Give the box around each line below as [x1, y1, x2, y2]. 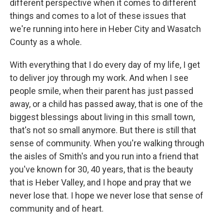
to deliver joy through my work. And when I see [10, 73, 188, 83]
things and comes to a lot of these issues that [10, 11, 186, 21]
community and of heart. [10, 203, 104, 214]
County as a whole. [10, 37, 82, 47]
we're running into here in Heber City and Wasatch [10, 24, 201, 34]
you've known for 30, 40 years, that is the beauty [10, 164, 193, 175]
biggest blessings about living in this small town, [10, 112, 195, 123]
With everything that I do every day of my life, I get [10, 60, 200, 70]
